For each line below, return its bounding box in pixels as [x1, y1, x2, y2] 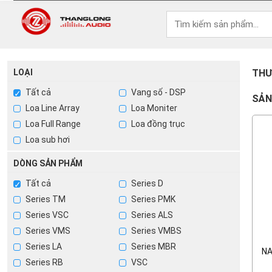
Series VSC [24, 210, 69, 220]
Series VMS [24, 226, 70, 236]
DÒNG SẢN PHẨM [13, 158, 83, 168]
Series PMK [129, 194, 176, 204]
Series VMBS [129, 226, 182, 236]
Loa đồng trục [129, 119, 186, 129]
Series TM [24, 194, 66, 204]
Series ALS [129, 210, 174, 220]
